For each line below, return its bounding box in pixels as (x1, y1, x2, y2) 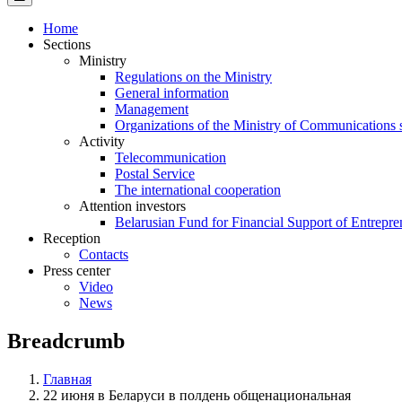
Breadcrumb (7, 328, 125, 353)
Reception (43, 230, 100, 246)
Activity (79, 133, 125, 149)
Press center (43, 262, 110, 278)
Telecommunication (115, 149, 226, 165)
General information (115, 84, 229, 100)
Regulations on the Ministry (115, 68, 272, 84)
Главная (43, 371, 92, 387)
